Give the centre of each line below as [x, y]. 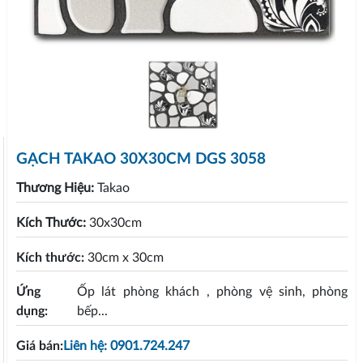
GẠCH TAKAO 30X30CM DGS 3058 [141, 159]
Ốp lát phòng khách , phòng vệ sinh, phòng [213, 292]
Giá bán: [39, 346]
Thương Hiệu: [56, 188]
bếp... [93, 312]
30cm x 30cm [125, 257]
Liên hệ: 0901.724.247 [126, 346]
